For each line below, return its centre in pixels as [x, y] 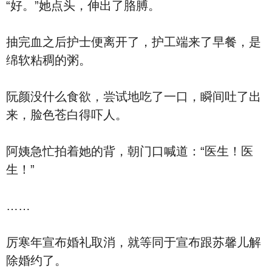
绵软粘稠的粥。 [49, 60]
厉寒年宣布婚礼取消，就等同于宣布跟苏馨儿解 [134, 242]
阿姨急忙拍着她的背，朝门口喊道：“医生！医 [130, 151]
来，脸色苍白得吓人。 [67, 115]
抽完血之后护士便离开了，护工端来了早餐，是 [134, 42]
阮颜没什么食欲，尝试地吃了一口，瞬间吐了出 [134, 97]
